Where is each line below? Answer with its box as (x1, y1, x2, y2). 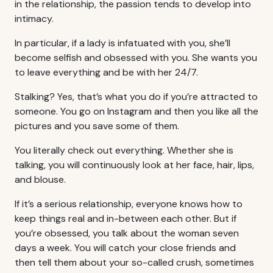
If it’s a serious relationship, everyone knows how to (15, 197, 243, 210)
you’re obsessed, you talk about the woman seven (15, 226, 239, 239)
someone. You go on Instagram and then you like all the (15, 104, 258, 118)
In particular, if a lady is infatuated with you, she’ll (15, 36, 230, 49)
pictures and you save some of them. (15, 119, 179, 132)
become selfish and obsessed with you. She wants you (15, 51, 257, 64)
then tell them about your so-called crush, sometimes (15, 255, 254, 269)
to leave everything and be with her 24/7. (15, 65, 198, 79)
